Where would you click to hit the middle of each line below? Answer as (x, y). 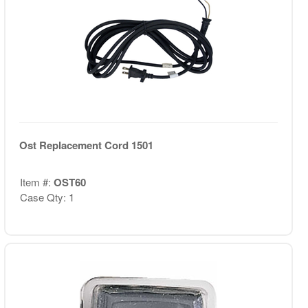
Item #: (36, 181)
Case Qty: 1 (47, 197)
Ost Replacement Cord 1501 (86, 145)
